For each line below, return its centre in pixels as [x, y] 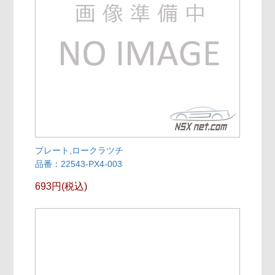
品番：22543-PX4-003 [79, 164]
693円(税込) [61, 187]
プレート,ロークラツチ [79, 151]
